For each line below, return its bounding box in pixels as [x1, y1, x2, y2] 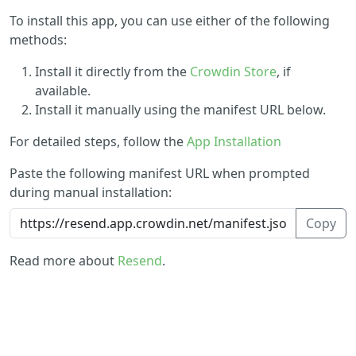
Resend [118, 252, 162, 270]
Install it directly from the [35, 63, 190, 81]
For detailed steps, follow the [10, 133, 187, 151]
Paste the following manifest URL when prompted [10, 164, 310, 183]
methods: [10, 31, 67, 49]
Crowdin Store [190, 63, 277, 81]
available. [35, 82, 91, 100]
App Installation [187, 133, 281, 151]
